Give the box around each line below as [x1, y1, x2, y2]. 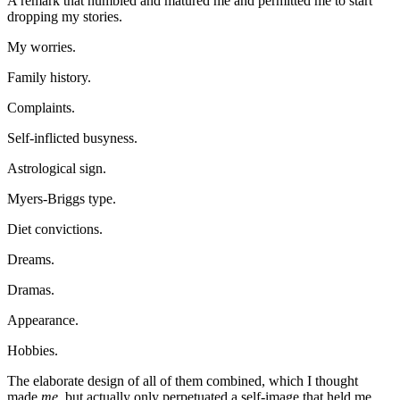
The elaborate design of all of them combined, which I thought [7, 372, 358, 388]
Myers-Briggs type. [7, 190, 116, 206]
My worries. [7, 38, 76, 54]
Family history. [7, 69, 91, 85]
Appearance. [7, 312, 79, 328]
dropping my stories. [7, 8, 122, 24]
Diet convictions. [7, 221, 103, 237]
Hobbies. [7, 342, 58, 358]
